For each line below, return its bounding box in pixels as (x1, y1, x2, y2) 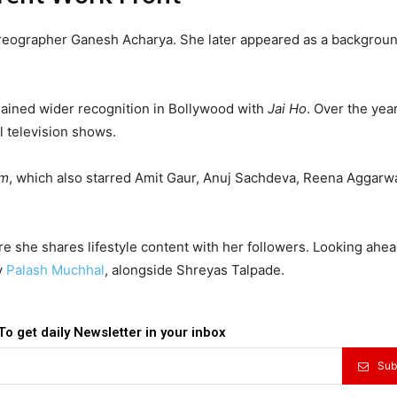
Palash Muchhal (6, 261, 105, 278)
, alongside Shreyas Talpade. (105, 261, 284, 278)
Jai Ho (268, 99, 307, 117)
